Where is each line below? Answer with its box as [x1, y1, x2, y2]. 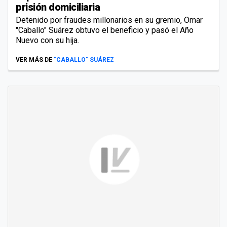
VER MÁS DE [16, 56, 52, 63]
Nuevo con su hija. [16, 35, 79, 45]
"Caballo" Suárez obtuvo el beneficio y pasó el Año [16, 25, 194, 35]
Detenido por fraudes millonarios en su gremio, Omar [16, 15, 203, 25]
